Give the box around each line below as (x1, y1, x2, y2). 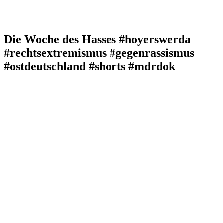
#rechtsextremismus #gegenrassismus (4, 46, 194, 59)
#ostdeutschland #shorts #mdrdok (4, 59, 175, 73)
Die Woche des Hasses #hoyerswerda (4, 32, 191, 46)
